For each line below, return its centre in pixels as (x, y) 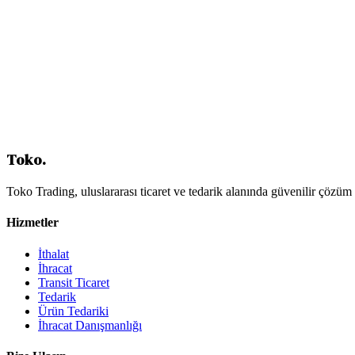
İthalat (53, 254)
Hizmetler (32, 223)
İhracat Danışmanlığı (90, 325)
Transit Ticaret (74, 282)
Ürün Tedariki (73, 311)
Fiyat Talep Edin (50, 151)
